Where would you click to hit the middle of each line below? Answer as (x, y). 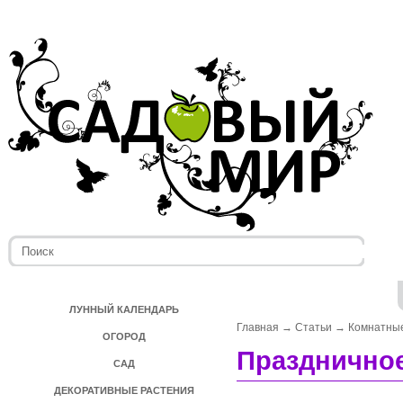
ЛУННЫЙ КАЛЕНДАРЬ (124, 309)
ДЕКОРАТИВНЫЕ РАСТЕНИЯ (124, 390)
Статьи (313, 327)
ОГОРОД (124, 336)
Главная (258, 327)
